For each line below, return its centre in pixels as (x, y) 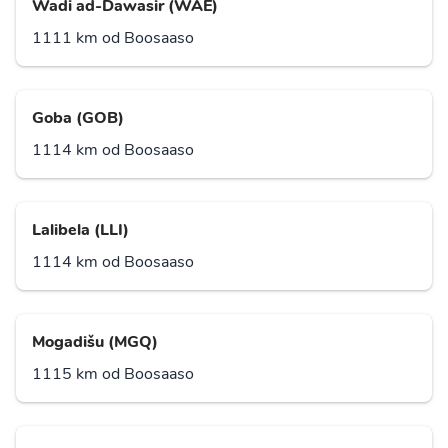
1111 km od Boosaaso (113, 38)
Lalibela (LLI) (80, 230)
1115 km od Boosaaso (113, 374)
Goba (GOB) (78, 118)
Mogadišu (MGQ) (95, 342)
